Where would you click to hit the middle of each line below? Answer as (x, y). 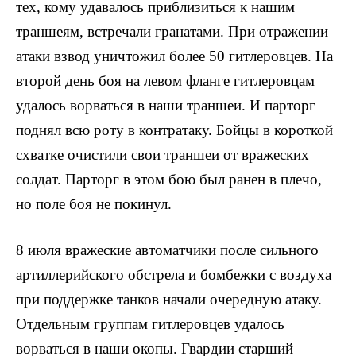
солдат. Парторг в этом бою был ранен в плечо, (169, 179)
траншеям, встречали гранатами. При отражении (172, 31)
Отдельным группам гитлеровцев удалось (150, 323)
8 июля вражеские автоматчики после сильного (167, 250)
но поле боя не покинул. (94, 203)
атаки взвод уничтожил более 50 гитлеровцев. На (174, 56)
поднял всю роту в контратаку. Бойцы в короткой (174, 130)
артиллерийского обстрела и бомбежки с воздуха (174, 274)
